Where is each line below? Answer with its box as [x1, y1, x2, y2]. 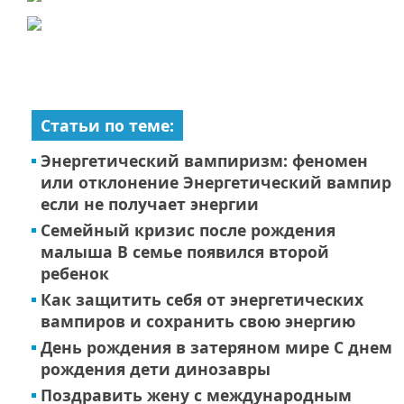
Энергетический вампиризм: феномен [41, 149, 368, 171]
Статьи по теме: [41, 114, 174, 136]
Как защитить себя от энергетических [41, 288, 363, 310]
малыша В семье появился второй [41, 240, 329, 262]
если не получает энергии [41, 192, 259, 215]
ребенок [41, 262, 109, 284]
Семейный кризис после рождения [41, 218, 335, 241]
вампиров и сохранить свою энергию [41, 309, 355, 332]
